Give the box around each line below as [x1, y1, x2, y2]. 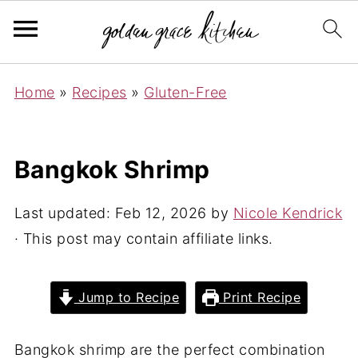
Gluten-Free [144, 84, 227, 101]
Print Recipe [218, 289, 301, 305]
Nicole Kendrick [233, 205, 343, 221]
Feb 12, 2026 [114, 205, 207, 221]
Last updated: [14, 205, 115, 221]
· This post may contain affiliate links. [14, 230, 273, 247]
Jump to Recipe [74, 289, 180, 305]
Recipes [72, 84, 127, 101]
